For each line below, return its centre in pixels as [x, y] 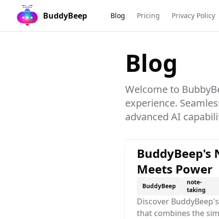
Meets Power [175, 169]
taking [196, 190]
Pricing [148, 15]
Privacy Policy [193, 15]
